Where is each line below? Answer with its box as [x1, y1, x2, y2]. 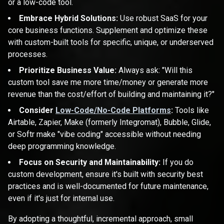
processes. [8, 49, 47, 59]
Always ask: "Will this [116, 65, 192, 75]
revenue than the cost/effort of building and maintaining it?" [8, 89, 214, 99]
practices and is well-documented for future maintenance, [8, 181, 208, 191]
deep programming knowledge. [8, 141, 116, 151]
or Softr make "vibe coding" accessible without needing [8, 129, 201, 139]
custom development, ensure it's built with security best [8, 169, 203, 179]
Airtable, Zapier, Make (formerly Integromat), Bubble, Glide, [8, 117, 211, 127]
